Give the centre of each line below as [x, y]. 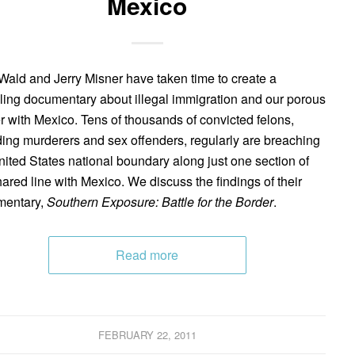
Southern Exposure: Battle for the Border [160, 201]
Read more [147, 254]
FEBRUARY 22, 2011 [147, 334]
